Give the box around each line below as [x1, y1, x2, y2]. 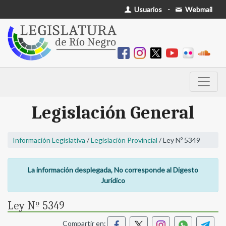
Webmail [184, 5, 212, 14]
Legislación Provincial [91, 136, 157, 145]
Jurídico [101, 176, 125, 185]
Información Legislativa [13, 136, 85, 145]
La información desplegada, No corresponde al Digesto [28, 165, 198, 175]
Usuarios [133, 5, 162, 14]
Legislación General [32, 102, 194, 124]
